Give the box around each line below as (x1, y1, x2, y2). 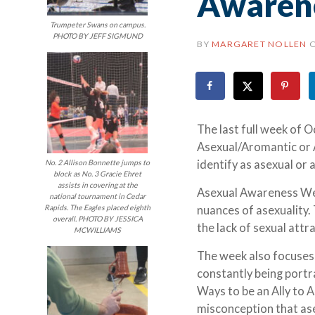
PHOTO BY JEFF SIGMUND (52, 32, 143, 41)
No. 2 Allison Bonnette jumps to (45, 157, 150, 167)
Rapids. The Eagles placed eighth (44, 202, 151, 212)
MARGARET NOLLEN (212, 39, 307, 49)
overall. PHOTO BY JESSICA (52, 214, 143, 223)
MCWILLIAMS (74, 225, 122, 234)
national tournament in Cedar (49, 191, 146, 200)
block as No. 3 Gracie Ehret (53, 169, 142, 178)
